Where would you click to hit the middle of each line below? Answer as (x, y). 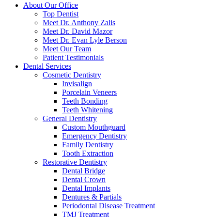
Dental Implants (86, 188)
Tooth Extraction (88, 153)
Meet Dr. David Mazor (77, 31)
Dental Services (47, 66)
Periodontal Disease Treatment (108, 206)
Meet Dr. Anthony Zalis (79, 23)
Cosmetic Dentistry (72, 75)
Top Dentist (61, 14)
